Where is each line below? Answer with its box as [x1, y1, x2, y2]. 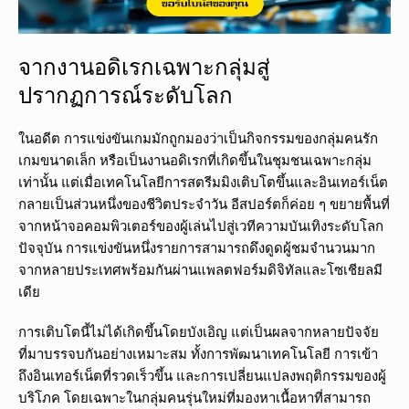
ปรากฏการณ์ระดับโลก [18, 79, 233, 110]
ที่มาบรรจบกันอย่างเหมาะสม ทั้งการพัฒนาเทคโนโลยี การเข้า [18, 344, 378, 363]
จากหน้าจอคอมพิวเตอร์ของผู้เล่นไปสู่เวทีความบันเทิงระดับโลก [18, 216, 383, 236]
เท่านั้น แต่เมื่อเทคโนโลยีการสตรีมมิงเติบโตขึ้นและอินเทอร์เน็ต [18, 173, 388, 192]
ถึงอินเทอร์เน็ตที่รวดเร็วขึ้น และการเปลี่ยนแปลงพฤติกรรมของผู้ [18, 366, 386, 385]
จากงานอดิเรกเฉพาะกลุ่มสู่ [18, 51, 270, 82]
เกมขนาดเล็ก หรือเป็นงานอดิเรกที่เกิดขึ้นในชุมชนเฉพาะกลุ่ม [18, 151, 372, 170]
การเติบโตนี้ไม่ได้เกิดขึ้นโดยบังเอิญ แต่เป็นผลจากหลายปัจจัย [18, 322, 379, 341]
